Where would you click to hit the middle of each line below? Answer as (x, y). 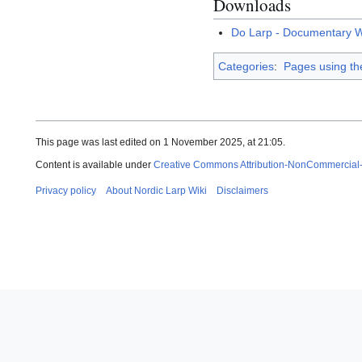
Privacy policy (66, 191)
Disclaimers (242, 191)
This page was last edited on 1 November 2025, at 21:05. (160, 143)
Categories (246, 67)
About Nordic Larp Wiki (156, 191)
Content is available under (95, 165)
